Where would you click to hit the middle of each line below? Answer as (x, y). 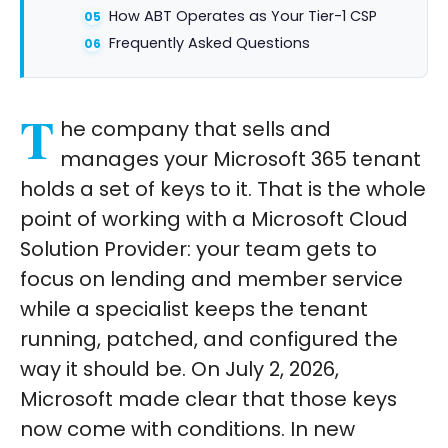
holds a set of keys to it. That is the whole (223, 188)
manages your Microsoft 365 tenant (240, 158)
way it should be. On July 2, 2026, (179, 368)
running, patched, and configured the (209, 338)
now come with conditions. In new (187, 428)
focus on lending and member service (211, 278)
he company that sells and (195, 128)
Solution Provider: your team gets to (198, 248)
